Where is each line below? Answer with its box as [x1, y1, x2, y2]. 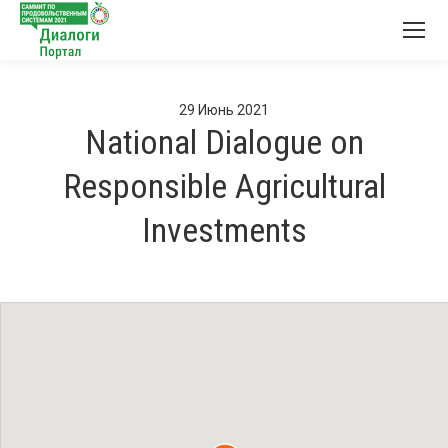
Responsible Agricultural [62, 166, 386, 206]
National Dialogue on [84, 122, 364, 162]
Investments [141, 210, 307, 250]
